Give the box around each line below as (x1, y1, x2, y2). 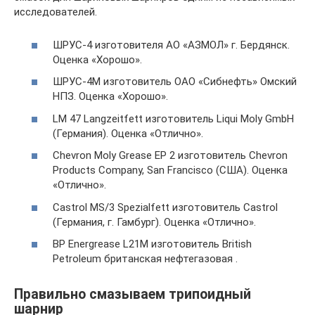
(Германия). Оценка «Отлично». (53, 127, 203, 140)
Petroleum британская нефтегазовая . (53, 252, 238, 265)
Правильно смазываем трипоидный (14, 286, 251, 303)
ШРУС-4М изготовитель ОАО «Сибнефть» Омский (53, 75, 297, 88)
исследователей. (14, 6, 97, 18)
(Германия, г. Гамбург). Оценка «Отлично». (53, 215, 256, 229)
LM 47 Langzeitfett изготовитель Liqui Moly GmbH (53, 112, 294, 125)
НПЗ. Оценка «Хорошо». (53, 90, 168, 103)
